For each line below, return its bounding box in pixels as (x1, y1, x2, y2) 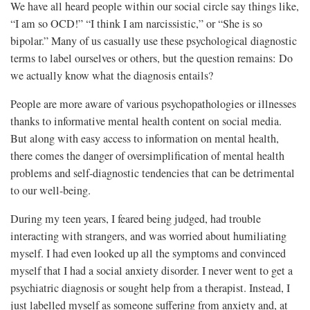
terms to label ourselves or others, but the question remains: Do (10, 50, 293, 66)
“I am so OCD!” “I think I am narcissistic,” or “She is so (10, 15, 262, 31)
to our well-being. (10, 182, 91, 198)
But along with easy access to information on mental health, (10, 130, 279, 146)
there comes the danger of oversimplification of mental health (10, 147, 284, 163)
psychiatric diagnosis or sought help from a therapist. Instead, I (10, 280, 290, 295)
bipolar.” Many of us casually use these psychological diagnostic (10, 33, 297, 48)
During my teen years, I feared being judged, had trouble (10, 210, 261, 226)
